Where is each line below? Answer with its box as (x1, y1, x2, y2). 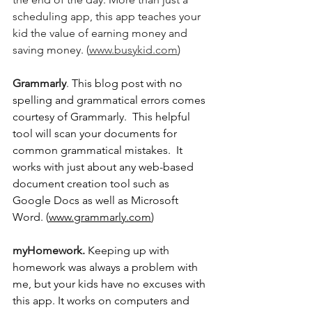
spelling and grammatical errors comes (13, 93, 208, 107)
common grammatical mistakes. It (13, 143, 185, 157)
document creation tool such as (13, 177, 172, 191)
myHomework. (13, 244, 88, 258)
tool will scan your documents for (13, 127, 180, 141)
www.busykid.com (89, 43, 178, 57)
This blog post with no (72, 77, 185, 91)
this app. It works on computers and (13, 294, 192, 308)
